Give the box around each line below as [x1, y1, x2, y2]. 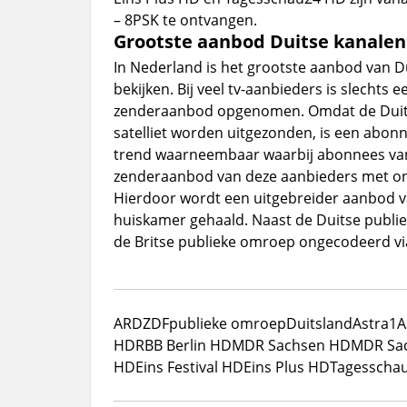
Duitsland [285, 313, 352, 333]
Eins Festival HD [134, 356, 243, 377]
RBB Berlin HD [134, 334, 232, 355]
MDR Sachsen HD [231, 334, 351, 355]
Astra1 [352, 313, 397, 333]
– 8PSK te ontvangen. [113, 9, 257, 30]
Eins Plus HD [243, 356, 330, 377]
